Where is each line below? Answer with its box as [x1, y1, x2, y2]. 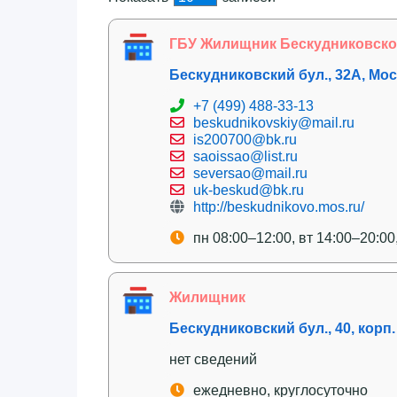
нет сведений [169, 351, 257, 367]
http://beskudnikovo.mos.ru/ [193, 198, 364, 214]
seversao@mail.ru [193, 165, 307, 181]
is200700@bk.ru [193, 131, 297, 147]
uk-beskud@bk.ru [193, 182, 304, 198]
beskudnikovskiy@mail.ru [193, 114, 354, 130]
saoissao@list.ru [193, 148, 298, 164]
